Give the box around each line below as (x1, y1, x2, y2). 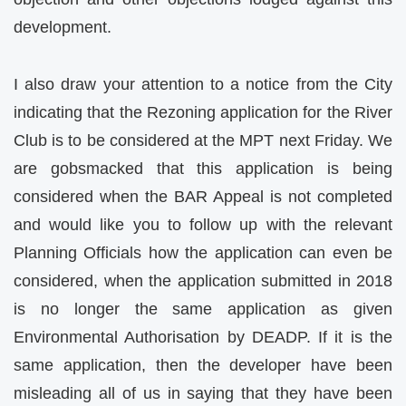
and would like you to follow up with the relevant (14, 215, 392, 234)
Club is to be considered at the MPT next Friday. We (14, 130, 392, 150)
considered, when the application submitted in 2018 (14, 271, 392, 290)
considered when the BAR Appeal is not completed (14, 187, 392, 206)
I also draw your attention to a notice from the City (14, 74, 392, 93)
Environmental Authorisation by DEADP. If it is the (14, 327, 392, 346)
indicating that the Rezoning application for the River (14, 102, 392, 121)
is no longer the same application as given (14, 299, 392, 318)
